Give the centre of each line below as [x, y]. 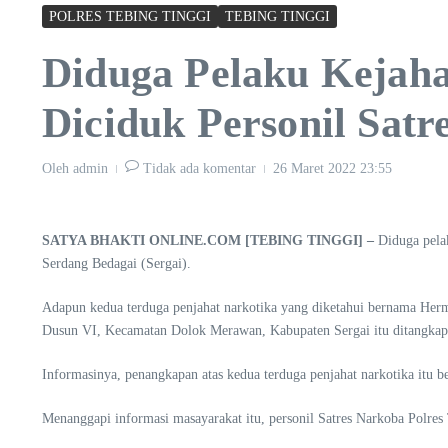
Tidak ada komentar [199, 168]
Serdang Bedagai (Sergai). [116, 263]
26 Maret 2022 [316, 168]
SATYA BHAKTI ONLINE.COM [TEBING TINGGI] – [208, 240]
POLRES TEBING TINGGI [130, 16]
